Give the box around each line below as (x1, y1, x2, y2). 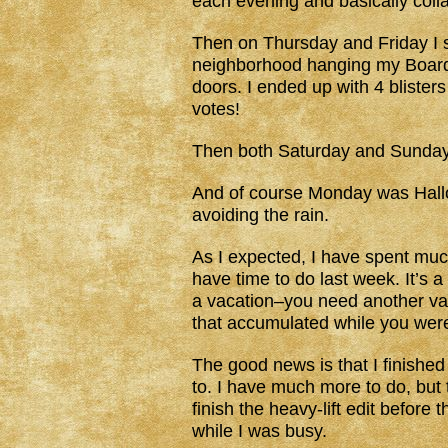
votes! (192, 99, 240, 119)
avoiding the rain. (192, 205, 329, 225)
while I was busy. (192, 421, 327, 441)
